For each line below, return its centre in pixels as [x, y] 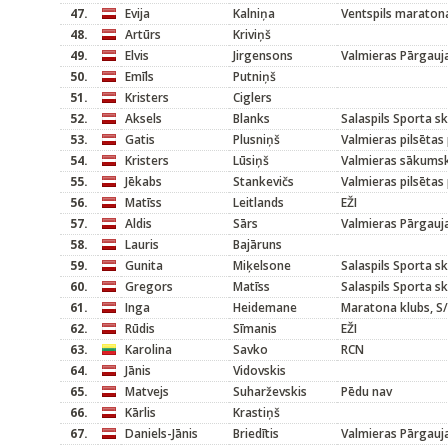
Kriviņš [252, 34]
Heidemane [265, 307]
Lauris [142, 244]
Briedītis [256, 433]
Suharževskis [270, 391]
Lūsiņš [251, 160]
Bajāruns [257, 244]
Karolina [148, 349]
